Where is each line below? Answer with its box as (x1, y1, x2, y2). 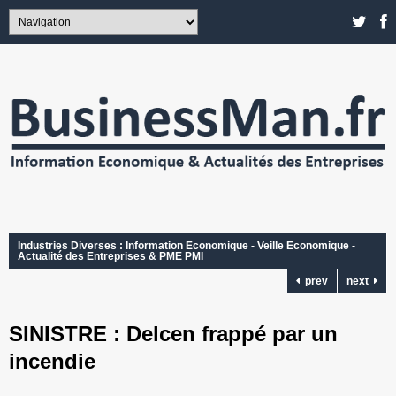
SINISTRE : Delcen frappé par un (9, 322, 338, 346)
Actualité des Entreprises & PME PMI (18, 250, 203, 263)
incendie (9, 349, 95, 374)
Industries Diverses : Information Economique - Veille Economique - (18, 240, 355, 253)
